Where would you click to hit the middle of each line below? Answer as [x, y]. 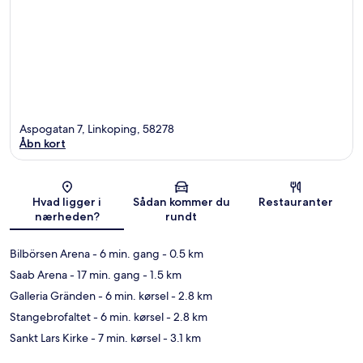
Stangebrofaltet [50, 317]
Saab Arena [38, 275]
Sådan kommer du [181, 202]
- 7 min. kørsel [124, 338]
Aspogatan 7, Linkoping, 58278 [97, 129]
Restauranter [296, 202]
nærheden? [67, 217]
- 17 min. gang [104, 275]
